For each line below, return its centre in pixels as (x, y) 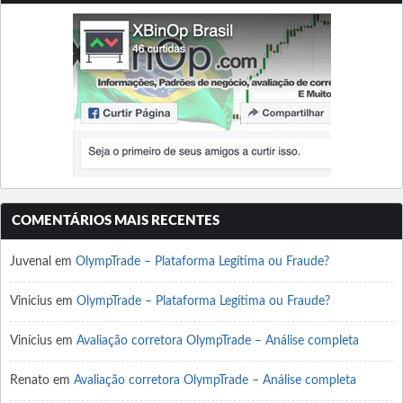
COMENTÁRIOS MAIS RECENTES (116, 221)
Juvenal (31, 262)
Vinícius (31, 341)
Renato (30, 381)
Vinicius (31, 301)
